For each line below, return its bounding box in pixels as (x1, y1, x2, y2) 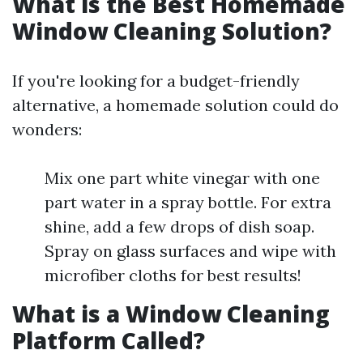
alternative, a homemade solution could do (12, 95, 339, 115)
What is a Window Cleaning (12, 298, 330, 329)
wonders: (12, 119, 82, 139)
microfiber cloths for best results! (45, 265, 301, 285)
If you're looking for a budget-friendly (12, 70, 300, 91)
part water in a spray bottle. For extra (45, 192, 331, 212)
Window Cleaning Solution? (12, 15, 331, 46)
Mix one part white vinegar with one (45, 168, 320, 188)
